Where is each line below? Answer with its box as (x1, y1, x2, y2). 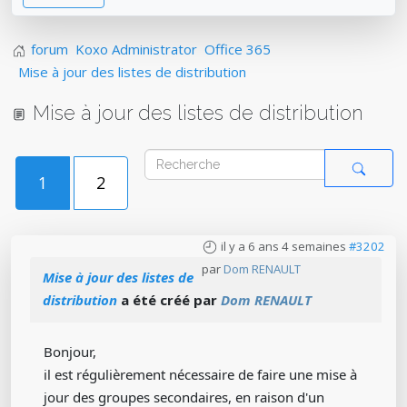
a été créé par (117, 291, 221, 309)
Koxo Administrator (75, 40, 197, 58)
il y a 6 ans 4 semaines (221, 238, 346, 254)
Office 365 (204, 40, 271, 58)
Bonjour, (44, 342, 96, 361)
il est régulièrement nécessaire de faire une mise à (44, 365, 357, 383)
